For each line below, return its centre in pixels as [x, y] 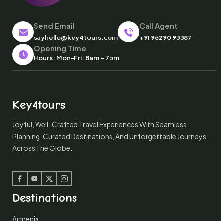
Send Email [54, 25]
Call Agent [158, 25]
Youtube [49, 184]
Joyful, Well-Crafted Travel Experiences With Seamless [99, 124]
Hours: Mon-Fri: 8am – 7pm [76, 58]
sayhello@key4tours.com [76, 37]
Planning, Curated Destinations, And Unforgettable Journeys [109, 136]
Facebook [38, 184]
